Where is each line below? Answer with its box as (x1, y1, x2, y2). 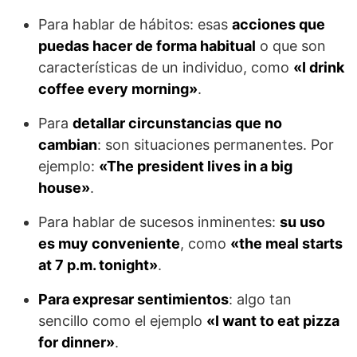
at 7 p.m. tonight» (38, 257, 158, 274)
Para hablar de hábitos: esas (38, 16, 232, 33)
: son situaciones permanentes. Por (97, 136, 334, 154)
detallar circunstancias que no (73, 115, 282, 132)
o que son (256, 37, 326, 55)
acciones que (232, 16, 325, 33)
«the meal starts (230, 235, 343, 253)
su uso (280, 214, 325, 231)
